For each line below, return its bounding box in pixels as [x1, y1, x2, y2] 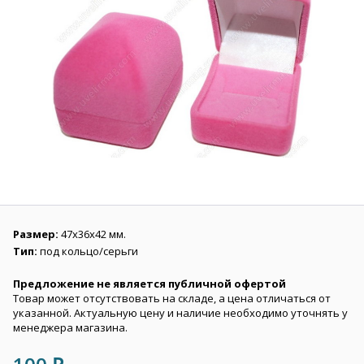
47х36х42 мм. [61, 227, 126, 241]
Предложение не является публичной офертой [13, 276, 286, 291]
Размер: [13, 227, 61, 241]
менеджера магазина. [13, 320, 128, 335]
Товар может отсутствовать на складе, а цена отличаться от [13, 291, 331, 305]
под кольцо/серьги [40, 244, 138, 258]
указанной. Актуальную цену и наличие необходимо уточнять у [13, 305, 348, 320]
